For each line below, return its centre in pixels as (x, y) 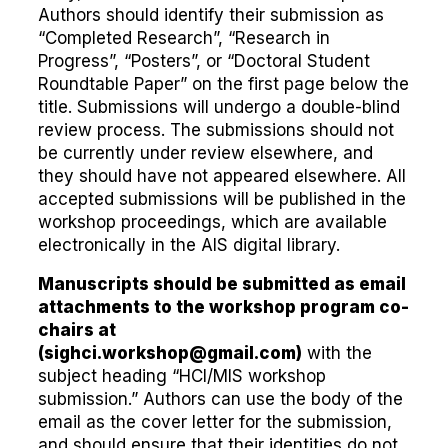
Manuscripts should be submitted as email (222, 284)
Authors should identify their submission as (211, 15)
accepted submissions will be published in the (222, 199)
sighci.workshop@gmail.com (170, 353)
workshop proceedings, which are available (212, 222)
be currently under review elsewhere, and (205, 153)
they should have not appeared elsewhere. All (222, 176)
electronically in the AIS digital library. (189, 245)
